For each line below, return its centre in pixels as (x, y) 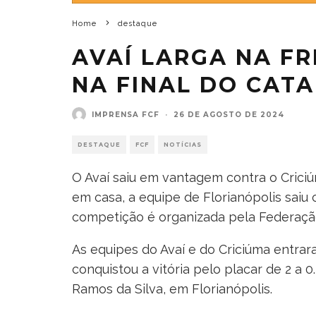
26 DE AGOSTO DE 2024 (229, 114)
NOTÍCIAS (183, 145)
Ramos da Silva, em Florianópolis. (172, 289)
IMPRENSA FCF (126, 114)
